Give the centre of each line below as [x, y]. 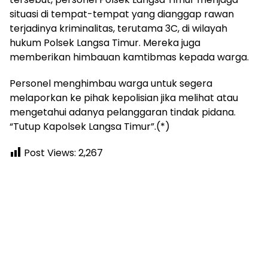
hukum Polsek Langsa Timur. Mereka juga [105, 43]
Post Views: [50, 153]
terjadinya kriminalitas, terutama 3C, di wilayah [118, 28]
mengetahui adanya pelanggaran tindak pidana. [123, 112]
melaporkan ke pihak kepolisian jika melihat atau [124, 98]
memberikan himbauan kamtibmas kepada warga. [129, 57]
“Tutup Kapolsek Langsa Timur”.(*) [90, 127]
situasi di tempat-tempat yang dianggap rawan [122, 14]
